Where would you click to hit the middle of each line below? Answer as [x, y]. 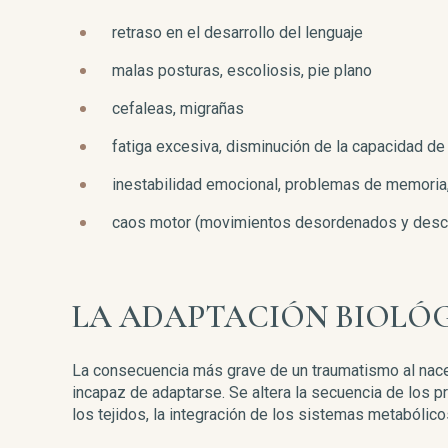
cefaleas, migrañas [178, 108]
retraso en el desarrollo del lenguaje [237, 32]
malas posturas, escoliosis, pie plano [242, 70]
